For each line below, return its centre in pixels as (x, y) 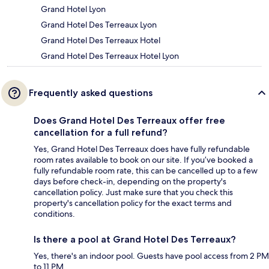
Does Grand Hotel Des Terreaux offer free (129, 120)
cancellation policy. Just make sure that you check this (133, 192)
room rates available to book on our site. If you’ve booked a (143, 159)
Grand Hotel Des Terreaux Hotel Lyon (110, 56)
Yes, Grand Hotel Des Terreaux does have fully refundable (142, 149)
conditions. (54, 213)
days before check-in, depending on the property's (130, 181)
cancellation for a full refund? (101, 132)
